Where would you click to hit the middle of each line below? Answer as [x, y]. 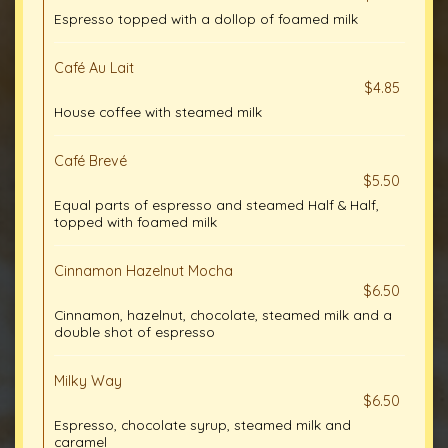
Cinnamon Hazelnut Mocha [143, 271]
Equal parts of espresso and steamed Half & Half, [216, 204]
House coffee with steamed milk [158, 111]
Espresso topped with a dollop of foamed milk [206, 18]
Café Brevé [90, 161]
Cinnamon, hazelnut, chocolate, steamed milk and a [223, 314]
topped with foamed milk [135, 221]
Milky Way [88, 381]
